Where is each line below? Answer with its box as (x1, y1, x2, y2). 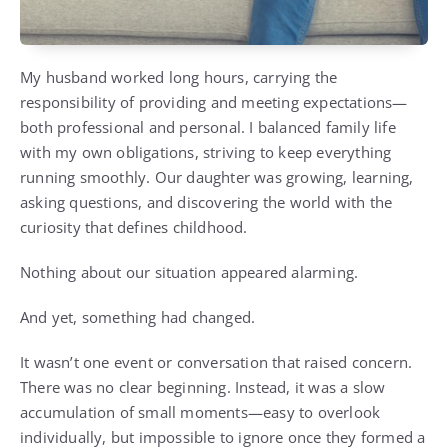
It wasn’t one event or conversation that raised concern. (20, 352, 413, 373)
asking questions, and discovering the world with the (20, 192, 393, 213)
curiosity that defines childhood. (20, 217, 248, 238)
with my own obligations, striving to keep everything (20, 142, 392, 163)
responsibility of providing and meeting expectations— (20, 92, 408, 113)
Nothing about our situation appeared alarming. (20, 262, 359, 283)
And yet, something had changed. (20, 307, 256, 328)
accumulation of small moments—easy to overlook (20, 402, 381, 423)
